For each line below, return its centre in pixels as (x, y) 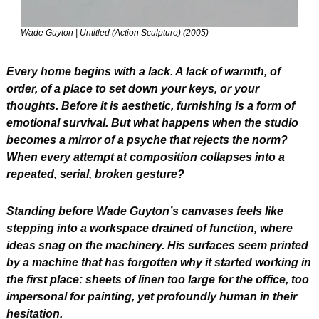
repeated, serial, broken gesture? (95, 174)
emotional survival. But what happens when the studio (152, 122)
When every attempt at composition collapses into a (146, 157)
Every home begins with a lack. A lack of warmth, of (143, 71)
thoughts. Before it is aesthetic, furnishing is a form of (151, 105)
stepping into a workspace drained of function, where (150, 228)
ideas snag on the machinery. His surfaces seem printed (157, 245)
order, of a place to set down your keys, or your (133, 88)
